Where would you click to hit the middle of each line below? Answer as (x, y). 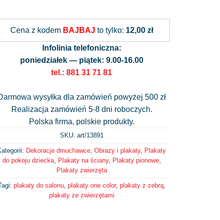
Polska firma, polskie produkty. (82, 121)
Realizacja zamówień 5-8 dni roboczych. (82, 109)
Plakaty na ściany (83, 160)
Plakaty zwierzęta (82, 170)
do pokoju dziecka (28, 160)
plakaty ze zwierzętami (82, 195)
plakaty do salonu (39, 185)
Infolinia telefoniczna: (82, 48)
